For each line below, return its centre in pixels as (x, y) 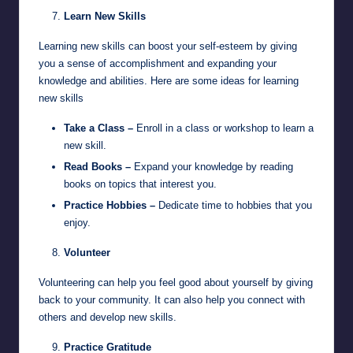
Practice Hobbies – (110, 205)
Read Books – (97, 166)
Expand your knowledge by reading (212, 166)
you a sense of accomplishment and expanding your (158, 63)
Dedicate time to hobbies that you (234, 205)
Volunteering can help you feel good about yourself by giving (176, 282)
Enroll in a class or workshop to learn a (223, 128)
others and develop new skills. (108, 317)
